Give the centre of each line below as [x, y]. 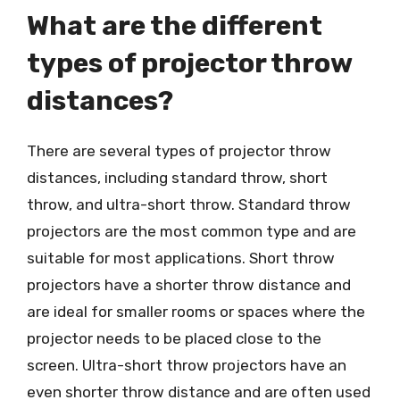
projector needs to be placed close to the [174, 338]
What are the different [175, 26]
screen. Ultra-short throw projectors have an [187, 365]
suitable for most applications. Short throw [181, 258]
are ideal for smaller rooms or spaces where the [196, 312]
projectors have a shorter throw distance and [189, 285]
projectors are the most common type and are [192, 231]
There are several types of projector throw [179, 151]
